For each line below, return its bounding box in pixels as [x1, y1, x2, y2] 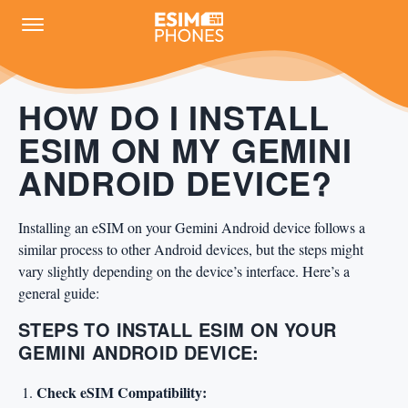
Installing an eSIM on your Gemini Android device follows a [18, 218, 365, 237]
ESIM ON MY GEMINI [18, 126, 352, 173]
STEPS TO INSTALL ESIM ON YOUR [18, 316, 337, 342]
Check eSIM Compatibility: [36, 382, 207, 403]
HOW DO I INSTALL [18, 93, 330, 140]
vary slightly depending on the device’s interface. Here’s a [18, 261, 350, 280]
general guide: [18, 283, 99, 302]
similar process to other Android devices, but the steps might [18, 240, 363, 259]
